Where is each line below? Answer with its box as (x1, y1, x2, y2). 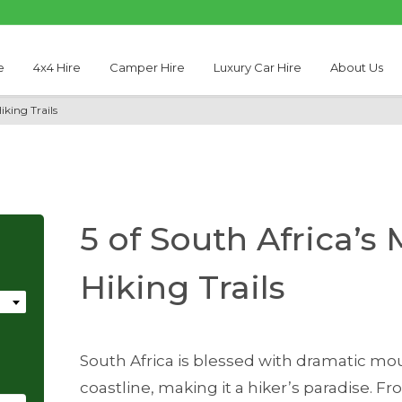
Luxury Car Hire (214, 60, 302, 74)
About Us (330, 60, 384, 74)
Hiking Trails (80, 267, 285, 307)
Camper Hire (109, 60, 185, 74)
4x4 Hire (32, 60, 81, 74)
